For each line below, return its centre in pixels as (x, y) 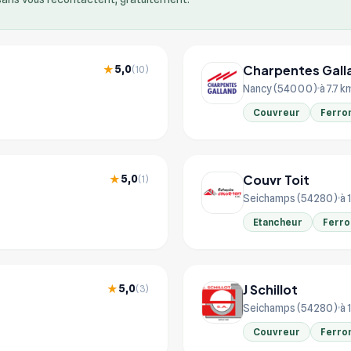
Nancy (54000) (280, 88)
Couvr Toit (276, 179)
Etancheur (278, 222)
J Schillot (270, 289)
